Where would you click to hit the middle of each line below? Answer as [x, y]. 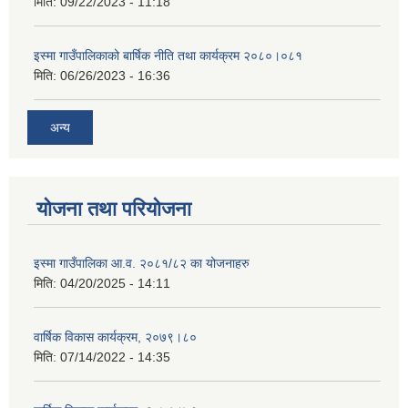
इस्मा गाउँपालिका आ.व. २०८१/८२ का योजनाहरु [142, 263]
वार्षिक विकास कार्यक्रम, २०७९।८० [115, 337]
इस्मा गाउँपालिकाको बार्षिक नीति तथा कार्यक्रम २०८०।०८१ [168, 56]
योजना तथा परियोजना [114, 209]
